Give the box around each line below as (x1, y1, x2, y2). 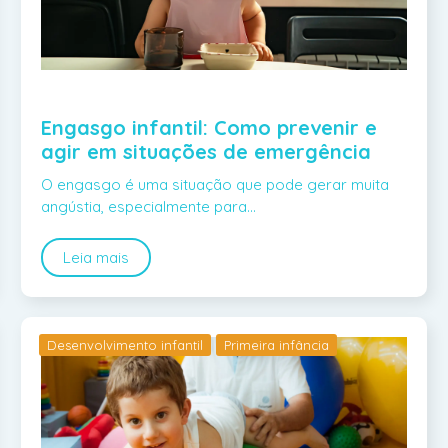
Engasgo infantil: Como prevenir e (40, 114, 377, 140)
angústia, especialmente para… (40, 196, 256, 216)
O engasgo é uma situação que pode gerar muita (40, 174, 389, 194)
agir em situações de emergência (40, 138, 371, 164)
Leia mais (62, 247, 129, 267)
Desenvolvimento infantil (46, 336, 203, 353)
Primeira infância (223, 336, 329, 353)
